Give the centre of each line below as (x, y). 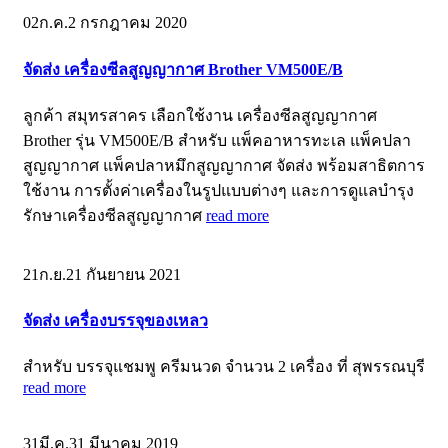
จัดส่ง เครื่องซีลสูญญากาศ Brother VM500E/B (183, 69)
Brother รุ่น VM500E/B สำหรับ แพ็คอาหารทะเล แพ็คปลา (217, 140)
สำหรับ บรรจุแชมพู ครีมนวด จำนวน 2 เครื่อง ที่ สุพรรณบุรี (224, 367)
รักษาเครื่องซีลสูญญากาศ (114, 215)
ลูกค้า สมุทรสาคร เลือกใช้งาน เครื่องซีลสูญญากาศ (200, 115)
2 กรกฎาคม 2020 (127, 23)
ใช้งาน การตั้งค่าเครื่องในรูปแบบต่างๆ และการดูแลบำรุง (218, 190)
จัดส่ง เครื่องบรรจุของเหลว (115, 321)
